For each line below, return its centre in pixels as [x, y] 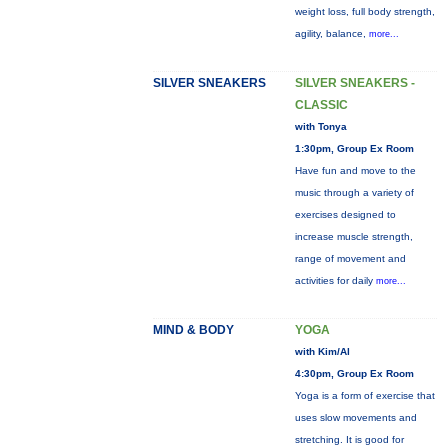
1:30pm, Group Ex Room [354, 148]
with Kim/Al [322, 351]
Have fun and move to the [355, 170]
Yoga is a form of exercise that [364, 395]
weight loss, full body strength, [364, 11]
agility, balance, [331, 33]
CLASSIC [321, 105]
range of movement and [350, 258]
